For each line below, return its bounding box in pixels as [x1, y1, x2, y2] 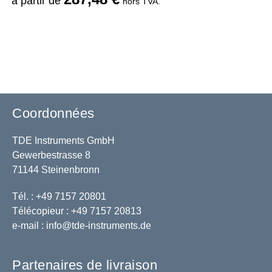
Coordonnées [12, 106, 95, 121]
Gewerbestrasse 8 [12, 150, 90, 161]
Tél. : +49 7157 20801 [12, 191, 106, 202]
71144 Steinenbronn [12, 165, 100, 175]
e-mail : [12, 220, 44, 231]
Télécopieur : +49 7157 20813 [12, 206, 141, 217]
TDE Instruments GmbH [12, 135, 115, 146]
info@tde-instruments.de [46, 220, 151, 231]
